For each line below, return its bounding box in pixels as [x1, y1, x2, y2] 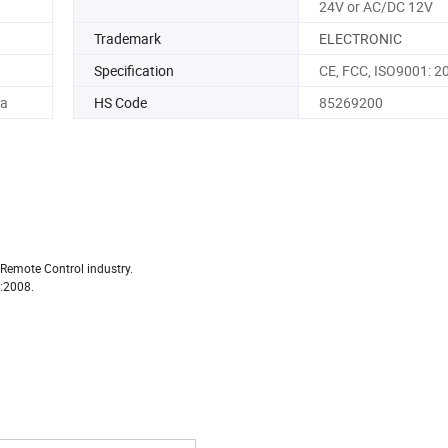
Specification [94, 60, 174, 80]
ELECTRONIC [318, 28, 402, 48]
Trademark [94, 28, 161, 48]
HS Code [94, 92, 147, 112]
